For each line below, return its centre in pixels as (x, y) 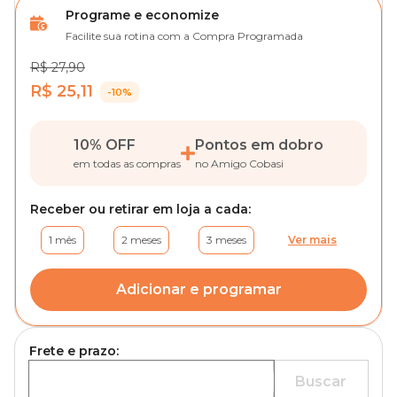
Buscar (321, 381)
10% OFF (105, 145)
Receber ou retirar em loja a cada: (140, 209)
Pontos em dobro (259, 145)
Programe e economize (142, 15)
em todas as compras (127, 163)
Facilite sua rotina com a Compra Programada (184, 36)
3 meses (226, 240)
